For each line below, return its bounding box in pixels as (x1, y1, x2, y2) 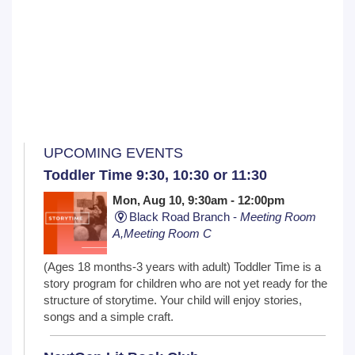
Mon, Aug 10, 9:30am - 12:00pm (113, 193, 285, 207)
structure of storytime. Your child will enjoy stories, (44, 293, 302, 307)
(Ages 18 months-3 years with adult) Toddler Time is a (44, 260, 321, 274)
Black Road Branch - (129, 209, 241, 223)
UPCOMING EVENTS (44, 144, 183, 161)
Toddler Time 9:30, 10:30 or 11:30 (44, 166, 267, 183)
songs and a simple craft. (44, 310, 174, 324)
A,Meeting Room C (113, 226, 212, 240)
